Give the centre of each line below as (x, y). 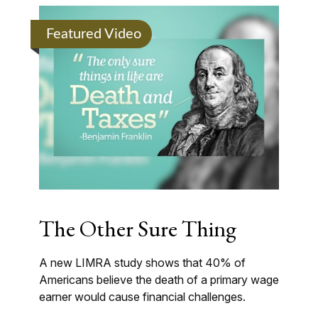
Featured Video (94, 34)
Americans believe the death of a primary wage (159, 280)
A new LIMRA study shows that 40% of (142, 263)
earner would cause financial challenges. (142, 297)
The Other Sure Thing (138, 229)
